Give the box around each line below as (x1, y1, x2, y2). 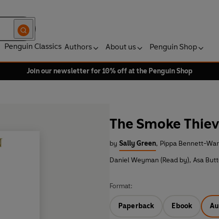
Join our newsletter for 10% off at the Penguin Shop (26, 67, 193, 75)
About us (106, 42, 136, 51)
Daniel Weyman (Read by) (109, 156, 189, 165)
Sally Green (119, 139, 156, 148)
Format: (109, 182, 132, 191)
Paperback (118, 202, 154, 211)
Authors (65, 42, 92, 51)
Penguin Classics (4, 42, 62, 51)
